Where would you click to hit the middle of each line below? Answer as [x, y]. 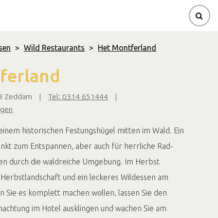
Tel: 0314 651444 [78, 96]
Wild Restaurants [54, 48]
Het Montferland [127, 48]
